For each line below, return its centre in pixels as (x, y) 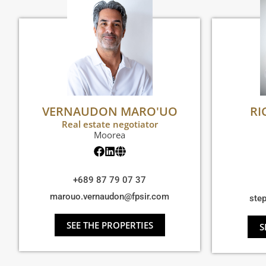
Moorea (110, 135)
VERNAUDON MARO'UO (110, 112)
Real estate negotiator (110, 124)
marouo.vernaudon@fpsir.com (110, 197)
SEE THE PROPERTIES (110, 225)
